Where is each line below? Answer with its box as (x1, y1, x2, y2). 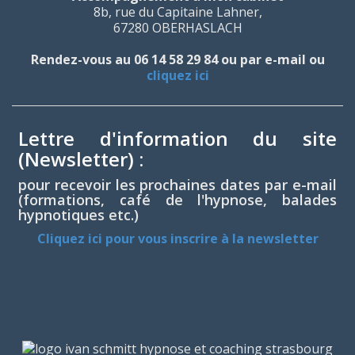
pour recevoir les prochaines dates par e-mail (18, 175, 337, 194)
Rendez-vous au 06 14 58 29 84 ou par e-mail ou (30, 51, 325, 68)
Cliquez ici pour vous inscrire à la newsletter (36, 230, 319, 247)
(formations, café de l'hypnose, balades (18, 190, 337, 209)
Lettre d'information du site (18, 125, 337, 151)
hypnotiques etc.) (18, 205, 139, 224)
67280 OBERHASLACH (113, 19, 242, 36)
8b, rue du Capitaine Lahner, (93, 3, 262, 21)
